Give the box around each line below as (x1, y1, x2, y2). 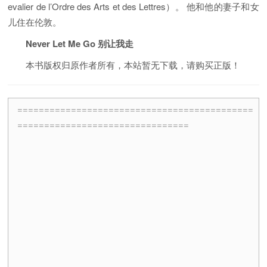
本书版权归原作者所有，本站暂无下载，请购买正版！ (26, 58, 241, 71)
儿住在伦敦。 (8, 15, 62, 28)
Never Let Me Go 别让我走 (26, 36, 134, 50)
